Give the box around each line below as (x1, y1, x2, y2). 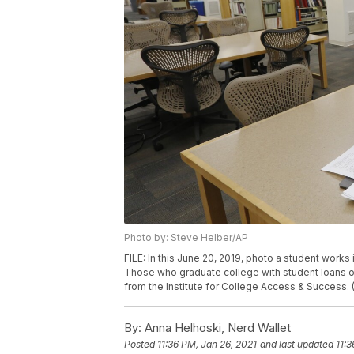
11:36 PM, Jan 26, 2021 (157, 338, 257, 351)
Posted (124, 338, 157, 351)
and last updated (260, 338, 333, 351)
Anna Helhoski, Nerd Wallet (141, 320, 291, 336)
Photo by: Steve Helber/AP (124, 232, 248, 244)
